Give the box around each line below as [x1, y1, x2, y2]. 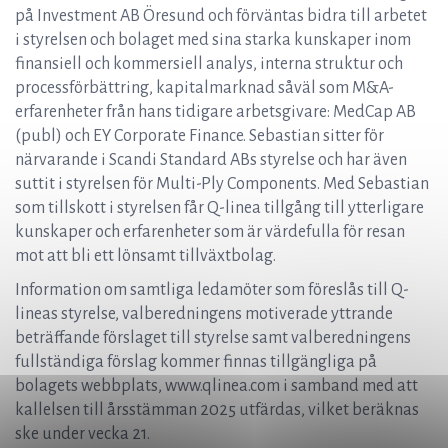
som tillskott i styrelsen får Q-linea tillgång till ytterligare [15, 199, 424, 217]
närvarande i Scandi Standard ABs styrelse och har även [15, 151, 407, 169]
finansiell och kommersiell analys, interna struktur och [15, 55, 403, 73]
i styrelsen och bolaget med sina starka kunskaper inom [15, 31, 411, 49]
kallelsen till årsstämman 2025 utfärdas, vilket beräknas [15, 401, 419, 419]
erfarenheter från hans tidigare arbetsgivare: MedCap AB [15, 103, 416, 121]
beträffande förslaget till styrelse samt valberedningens [15, 329, 411, 347]
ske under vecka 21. [15, 425, 150, 443]
